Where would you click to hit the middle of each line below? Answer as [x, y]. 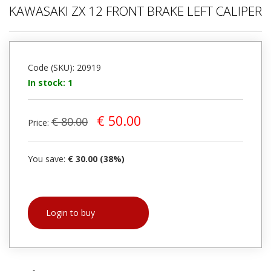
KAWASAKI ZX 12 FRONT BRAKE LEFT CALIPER [135, 11]
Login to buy [70, 213]
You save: [48, 159]
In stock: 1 [50, 83]
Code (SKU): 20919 [64, 68]
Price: [40, 123]
